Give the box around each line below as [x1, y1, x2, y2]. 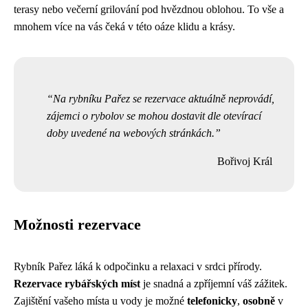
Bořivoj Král [217, 155, 272, 168]
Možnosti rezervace [14, 217, 141, 234]
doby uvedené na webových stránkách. [47, 127, 214, 140]
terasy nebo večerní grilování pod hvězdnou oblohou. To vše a [14, 3, 284, 16]
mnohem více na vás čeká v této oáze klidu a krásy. [14, 21, 235, 33]
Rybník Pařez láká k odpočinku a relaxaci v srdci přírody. [14, 261, 262, 273]
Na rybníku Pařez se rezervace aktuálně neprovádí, [53, 93, 274, 105]
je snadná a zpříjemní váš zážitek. [140, 278, 287, 290]
